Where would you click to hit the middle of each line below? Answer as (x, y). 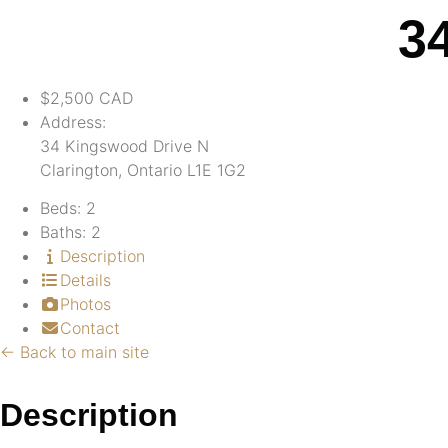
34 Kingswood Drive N (124, 146)
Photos (85, 304)
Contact (90, 328)
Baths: (65, 232)
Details (85, 280)
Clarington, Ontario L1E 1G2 (143, 170)
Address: (73, 122)
